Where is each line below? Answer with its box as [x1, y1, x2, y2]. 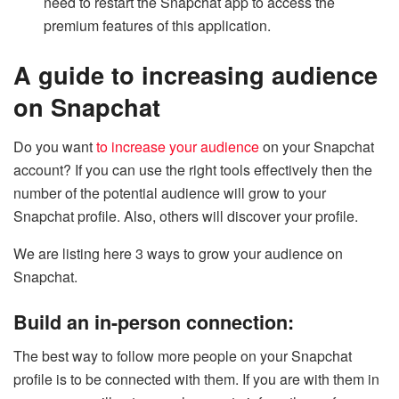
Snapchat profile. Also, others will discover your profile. [13, 205, 358, 226]
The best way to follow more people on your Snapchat [13, 346, 352, 367]
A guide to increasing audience [13, 57, 378, 93]
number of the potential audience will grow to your [13, 182, 326, 203]
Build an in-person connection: [13, 307, 294, 336]
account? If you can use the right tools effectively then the [13, 159, 372, 180]
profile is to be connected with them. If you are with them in [13, 369, 379, 390]
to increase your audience [96, 135, 259, 157]
